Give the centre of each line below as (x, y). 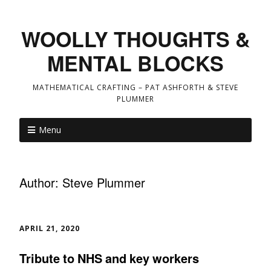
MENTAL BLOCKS (135, 63)
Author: (41, 182)
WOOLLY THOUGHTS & (135, 39)
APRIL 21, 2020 (50, 228)
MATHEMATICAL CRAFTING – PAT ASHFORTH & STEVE (135, 87)
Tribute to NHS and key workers (109, 258)
